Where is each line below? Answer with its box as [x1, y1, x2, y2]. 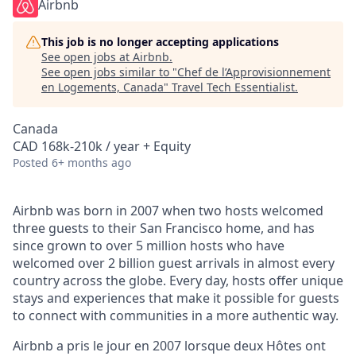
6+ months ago [52, 155, 131, 170]
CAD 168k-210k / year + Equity [13, 137, 191, 155]
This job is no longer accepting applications [41, 34, 279, 49]
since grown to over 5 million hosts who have [13, 237, 284, 254]
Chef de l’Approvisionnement [177, 64, 331, 79]
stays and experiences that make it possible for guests [13, 289, 339, 307]
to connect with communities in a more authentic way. [13, 307, 339, 324]
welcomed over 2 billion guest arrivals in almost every [13, 254, 335, 272]
